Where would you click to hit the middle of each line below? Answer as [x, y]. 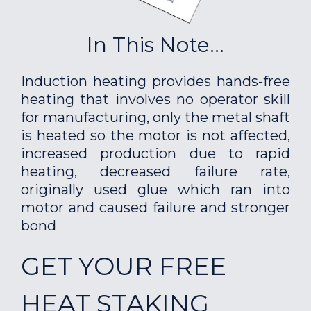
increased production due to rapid [155, 153]
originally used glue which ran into [155, 190]
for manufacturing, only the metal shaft [155, 117]
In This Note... [155, 45]
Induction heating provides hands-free [155, 81]
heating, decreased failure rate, [155, 171]
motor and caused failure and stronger [155, 208]
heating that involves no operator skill [155, 99]
